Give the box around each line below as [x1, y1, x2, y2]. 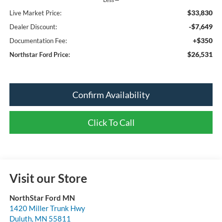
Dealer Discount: [9, 22, 57, 31]
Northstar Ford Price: [9, 50, 70, 58]
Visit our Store [9, 170, 87, 185]
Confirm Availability [72, 89, 150, 100]
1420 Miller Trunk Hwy [9, 203, 85, 213]
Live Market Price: [9, 8, 61, 17]
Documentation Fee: [9, 36, 67, 45]
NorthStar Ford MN [9, 193, 75, 202]
